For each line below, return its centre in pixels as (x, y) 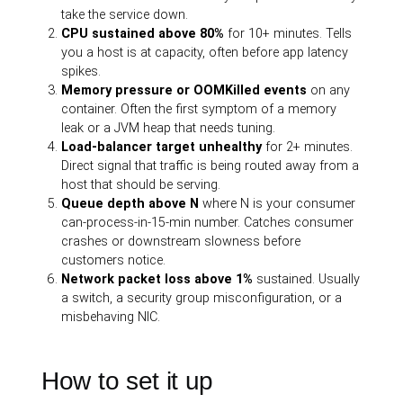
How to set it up (128, 381)
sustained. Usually (307, 279)
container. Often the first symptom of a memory (199, 109)
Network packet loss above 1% (157, 279)
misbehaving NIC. (111, 317)
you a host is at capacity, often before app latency (205, 53)
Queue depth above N (130, 204)
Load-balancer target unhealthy (162, 147)
